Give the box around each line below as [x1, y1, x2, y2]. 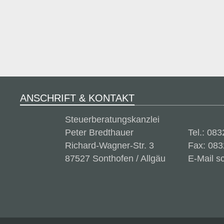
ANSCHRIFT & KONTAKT [20, 92, 134, 103]
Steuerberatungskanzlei [65, 114, 159, 124]
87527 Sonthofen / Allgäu [65, 153, 165, 163]
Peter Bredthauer [65, 127, 133, 137]
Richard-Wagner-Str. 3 [65, 140, 154, 150]
